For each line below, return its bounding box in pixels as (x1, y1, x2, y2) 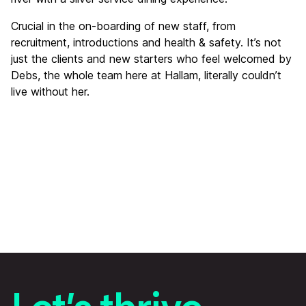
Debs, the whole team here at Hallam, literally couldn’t (11, 68, 281, 82)
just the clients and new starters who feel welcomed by (11, 51, 292, 66)
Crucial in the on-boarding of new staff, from (11, 18, 236, 33)
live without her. (11, 84, 89, 98)
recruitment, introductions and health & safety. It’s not (11, 35, 281, 49)
